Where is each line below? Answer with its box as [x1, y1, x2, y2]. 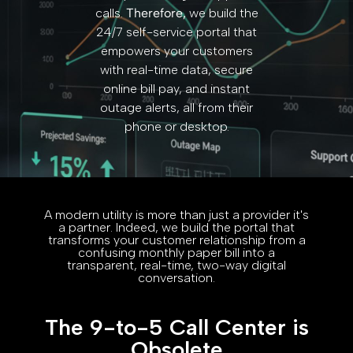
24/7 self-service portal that [96, 24, 257, 39]
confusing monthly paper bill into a [78, 245, 275, 261]
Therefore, [125, 5, 186, 20]
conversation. [138, 270, 215, 286]
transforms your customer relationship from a [47, 232, 306, 248]
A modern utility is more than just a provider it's [44, 207, 309, 223]
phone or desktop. [124, 118, 229, 134]
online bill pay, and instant [103, 80, 250, 96]
